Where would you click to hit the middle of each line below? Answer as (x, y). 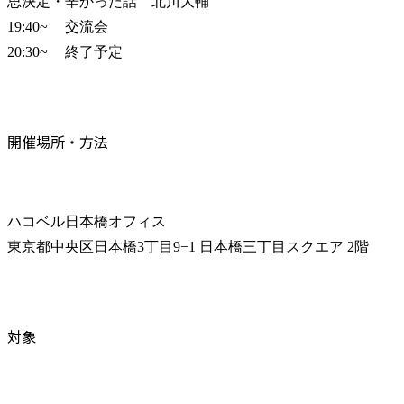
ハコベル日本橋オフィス (87, 222)
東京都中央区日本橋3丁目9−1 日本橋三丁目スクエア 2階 (188, 247)
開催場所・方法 (58, 142)
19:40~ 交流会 (28, 27)
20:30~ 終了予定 (94, 52)
